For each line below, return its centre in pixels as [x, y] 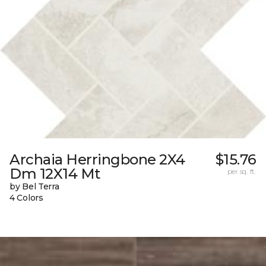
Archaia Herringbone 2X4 [97, 159]
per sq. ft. [242, 171]
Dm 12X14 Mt [55, 173]
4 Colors [26, 197]
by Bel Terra [34, 186]
